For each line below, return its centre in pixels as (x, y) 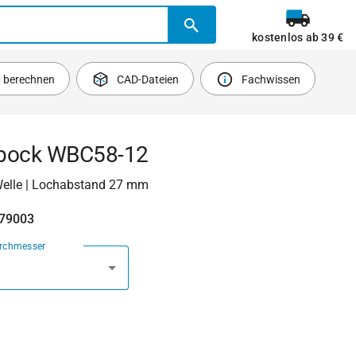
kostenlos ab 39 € (298, 37)
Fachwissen (271, 79)
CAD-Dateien (148, 79)
